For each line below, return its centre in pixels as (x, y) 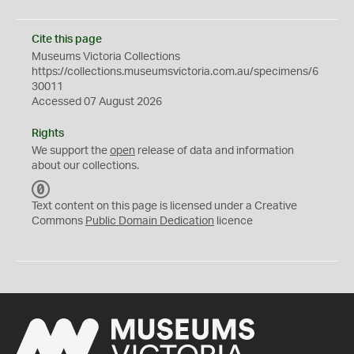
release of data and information (215, 151)
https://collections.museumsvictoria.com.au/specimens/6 (175, 72)
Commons (58, 221)
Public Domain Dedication (150, 221)
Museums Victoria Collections (106, 57)
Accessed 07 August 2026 (97, 102)
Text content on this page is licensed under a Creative (164, 206)
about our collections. (85, 166)
